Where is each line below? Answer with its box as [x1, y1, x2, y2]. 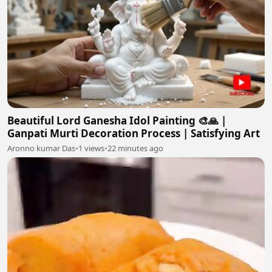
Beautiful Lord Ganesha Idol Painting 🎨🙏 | [7, 113, 226, 127]
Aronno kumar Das [7, 142, 75, 154]
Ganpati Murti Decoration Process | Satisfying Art [7, 126, 260, 140]
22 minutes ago [107, 142, 163, 154]
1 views [78, 142, 104, 154]
